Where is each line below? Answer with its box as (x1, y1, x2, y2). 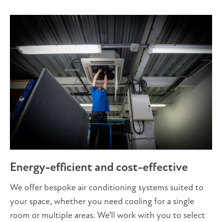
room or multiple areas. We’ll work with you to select (10, 210, 205, 221)
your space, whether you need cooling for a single (10, 196, 194, 207)
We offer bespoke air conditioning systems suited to (10, 182, 204, 193)
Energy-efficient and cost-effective (10, 160, 188, 174)
